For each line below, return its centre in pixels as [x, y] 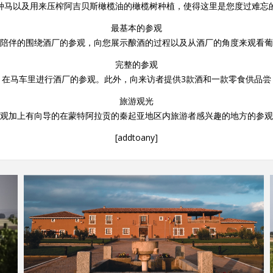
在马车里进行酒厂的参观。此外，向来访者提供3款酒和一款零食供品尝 [136, 79]
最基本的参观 [136, 28]
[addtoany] [136, 137]
